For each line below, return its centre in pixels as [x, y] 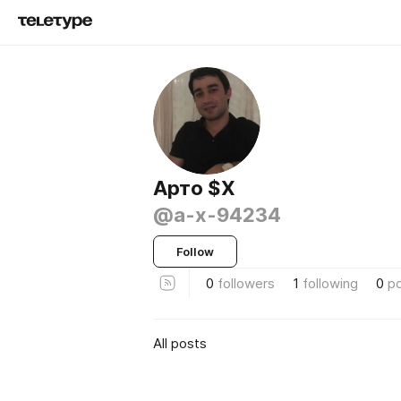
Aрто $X [194, 188]
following [330, 283]
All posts [180, 343]
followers [246, 283]
